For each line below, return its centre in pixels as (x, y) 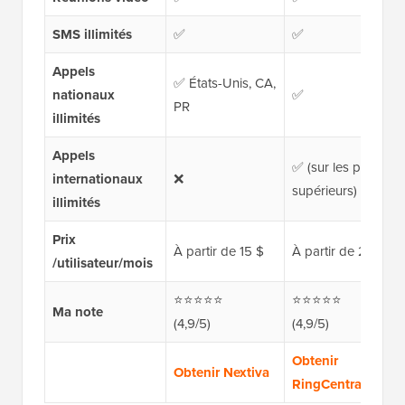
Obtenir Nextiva (221, 373)
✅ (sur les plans (338, 168)
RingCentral (328, 385)
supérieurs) (324, 191)
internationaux (97, 179)
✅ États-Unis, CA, (224, 84)
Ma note (77, 312)
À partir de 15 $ (218, 252)
